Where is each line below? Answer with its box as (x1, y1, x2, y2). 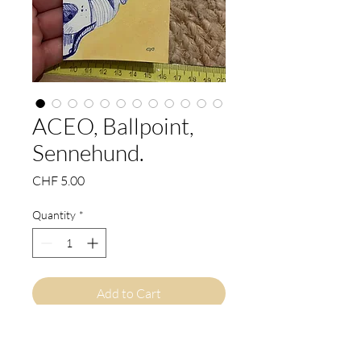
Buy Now (103, 327, 155, 344)
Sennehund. (32, 138, 144, 166)
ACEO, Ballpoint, (32, 111, 194, 139)
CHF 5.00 (32, 172, 85, 189)
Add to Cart (97, 284, 161, 301)
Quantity (32, 207, 76, 222)
